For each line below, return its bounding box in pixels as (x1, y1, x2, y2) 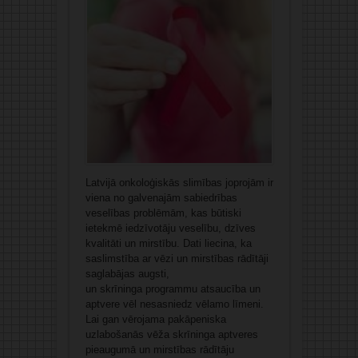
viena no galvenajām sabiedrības (85, 192, 237, 205)
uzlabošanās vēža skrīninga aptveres (85, 328, 258, 341)
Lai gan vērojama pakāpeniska (85, 313, 226, 326)
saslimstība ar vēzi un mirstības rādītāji (85, 253, 268, 265)
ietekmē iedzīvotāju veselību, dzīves (85, 222, 256, 235)
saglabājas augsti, (85, 268, 169, 280)
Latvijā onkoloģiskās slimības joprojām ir (85, 177, 273, 189)
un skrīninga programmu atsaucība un (85, 283, 261, 296)
